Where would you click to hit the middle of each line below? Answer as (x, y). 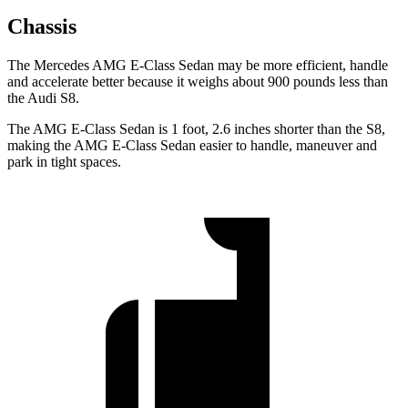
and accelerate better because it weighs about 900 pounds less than (198, 82)
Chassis (42, 27)
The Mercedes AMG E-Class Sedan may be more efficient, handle (198, 66)
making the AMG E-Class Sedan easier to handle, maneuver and (192, 146)
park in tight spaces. (64, 162)
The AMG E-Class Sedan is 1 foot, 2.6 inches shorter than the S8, (196, 129)
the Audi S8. (43, 98)
